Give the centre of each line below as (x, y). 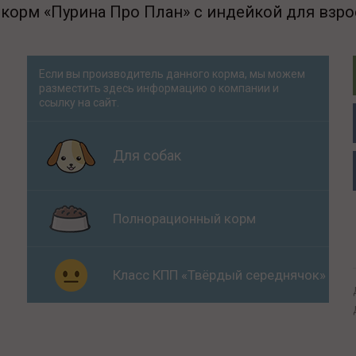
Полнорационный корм (184, 219)
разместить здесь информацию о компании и (159, 88)
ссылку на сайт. (79, 103)
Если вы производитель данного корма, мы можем (172, 74)
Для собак (147, 155)
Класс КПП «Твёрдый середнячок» (219, 275)
